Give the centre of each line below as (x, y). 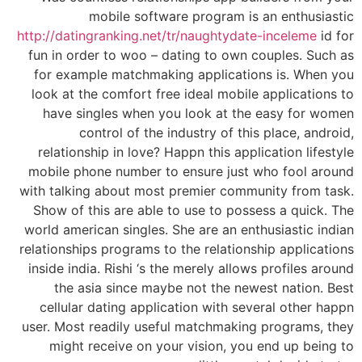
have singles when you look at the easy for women (198, 113)
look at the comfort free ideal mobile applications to (193, 93)
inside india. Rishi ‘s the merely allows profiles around (191, 268)
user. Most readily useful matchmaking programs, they (188, 326)
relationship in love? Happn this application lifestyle (196, 152)
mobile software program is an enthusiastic (221, 16)
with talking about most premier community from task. (187, 190)
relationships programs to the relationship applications (187, 248)
